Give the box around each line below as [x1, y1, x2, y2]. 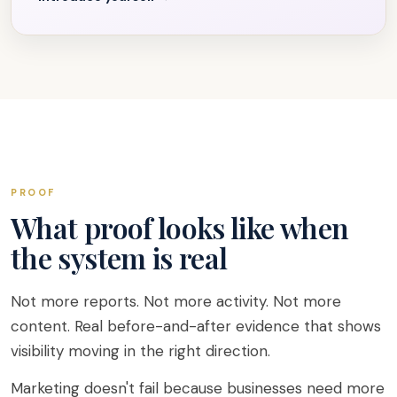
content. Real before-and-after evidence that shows [11, 315, 381, 336]
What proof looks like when [11, 207, 349, 246]
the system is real [11, 237, 228, 276]
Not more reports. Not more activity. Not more [11, 291, 341, 311]
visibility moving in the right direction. [11, 340, 270, 361]
